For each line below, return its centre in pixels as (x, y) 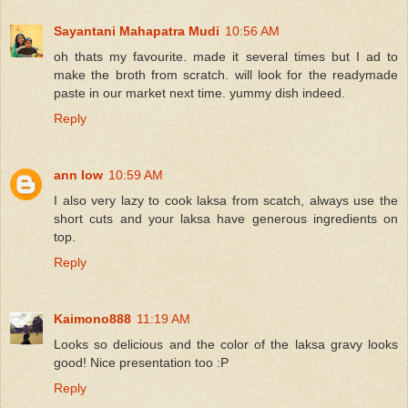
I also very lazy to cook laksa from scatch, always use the (226, 200)
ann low (78, 174)
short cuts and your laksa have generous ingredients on (226, 218)
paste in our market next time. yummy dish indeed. (199, 92)
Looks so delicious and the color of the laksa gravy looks (226, 344)
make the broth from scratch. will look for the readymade (226, 74)
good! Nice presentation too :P (141, 362)
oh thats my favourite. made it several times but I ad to (226, 56)
